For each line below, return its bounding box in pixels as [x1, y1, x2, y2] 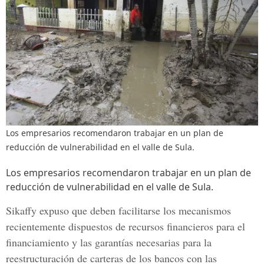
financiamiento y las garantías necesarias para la [6, 235, 212, 249]
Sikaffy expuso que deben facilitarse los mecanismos [6, 203, 231, 217]
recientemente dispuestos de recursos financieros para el [6, 219, 245, 233]
